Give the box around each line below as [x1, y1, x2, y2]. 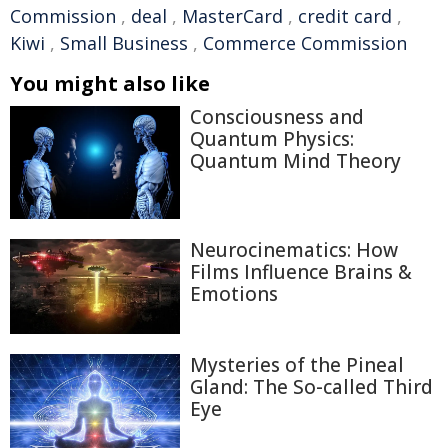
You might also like [10, 70, 210, 97]
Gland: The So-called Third [190, 373, 433, 400]
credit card [298, 4, 392, 28]
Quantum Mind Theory [190, 148, 401, 174]
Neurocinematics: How [190, 237, 398, 264]
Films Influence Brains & [190, 259, 412, 286]
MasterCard [182, 4, 283, 28]
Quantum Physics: [190, 126, 354, 152]
